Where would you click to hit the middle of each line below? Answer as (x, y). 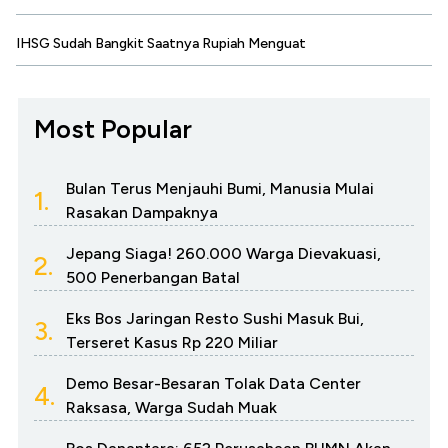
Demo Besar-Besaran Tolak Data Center (213, 384)
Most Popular (113, 129)
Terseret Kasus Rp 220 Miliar (172, 343)
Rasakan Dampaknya (142, 213)
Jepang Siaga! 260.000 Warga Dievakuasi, (223, 254)
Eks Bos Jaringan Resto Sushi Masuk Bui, (215, 319)
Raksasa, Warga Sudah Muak (171, 408)
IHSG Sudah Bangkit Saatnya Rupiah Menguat (161, 44)
